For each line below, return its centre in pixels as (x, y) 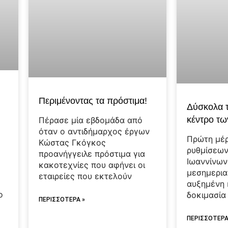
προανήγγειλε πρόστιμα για (92, 153)
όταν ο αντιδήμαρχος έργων (94, 131)
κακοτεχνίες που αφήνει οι (92, 165)
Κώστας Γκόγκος (73, 142)
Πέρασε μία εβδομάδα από (91, 120)
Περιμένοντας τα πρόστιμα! (93, 101)
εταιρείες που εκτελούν (85, 176)
